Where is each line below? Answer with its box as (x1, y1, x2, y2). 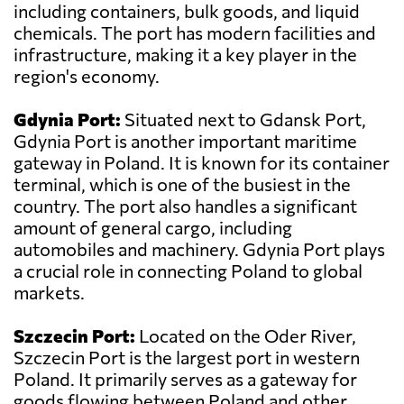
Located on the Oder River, (135, 325, 356, 347)
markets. (14, 281, 85, 304)
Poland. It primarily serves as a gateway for (14, 368, 357, 390)
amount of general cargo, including (14, 216, 292, 239)
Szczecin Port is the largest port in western (14, 346, 360, 369)
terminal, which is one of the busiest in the (14, 173, 351, 196)
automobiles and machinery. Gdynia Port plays (14, 238, 385, 261)
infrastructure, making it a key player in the (14, 43, 357, 66)
